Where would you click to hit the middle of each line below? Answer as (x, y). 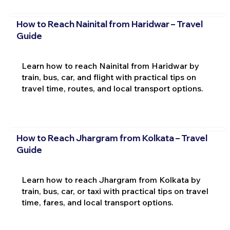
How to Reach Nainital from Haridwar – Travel (109, 24)
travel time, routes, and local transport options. (112, 88)
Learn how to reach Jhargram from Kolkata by (111, 179)
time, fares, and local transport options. (97, 202)
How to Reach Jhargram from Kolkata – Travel (112, 138)
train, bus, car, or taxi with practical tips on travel (115, 191)
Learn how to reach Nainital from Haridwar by (110, 65)
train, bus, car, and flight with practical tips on (109, 77)
